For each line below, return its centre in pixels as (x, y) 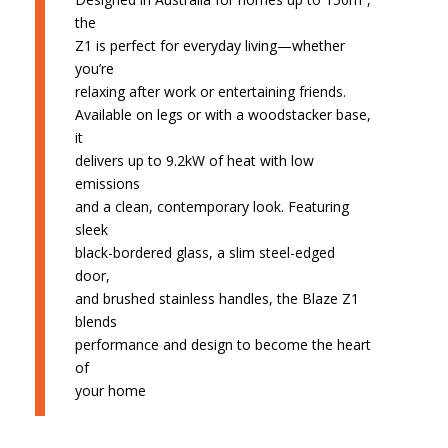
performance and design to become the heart (222, 345)
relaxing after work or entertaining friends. (210, 92)
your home (110, 391)
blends (95, 322)
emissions (107, 184)
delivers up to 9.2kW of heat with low (194, 161)
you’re (94, 69)
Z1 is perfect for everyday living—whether (209, 46)
